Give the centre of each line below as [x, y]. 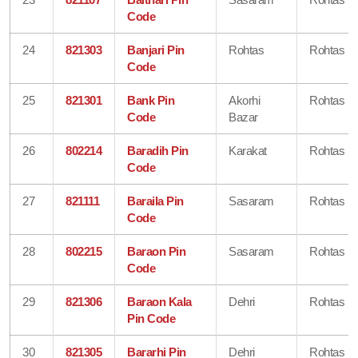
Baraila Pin [155, 201]
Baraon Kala [159, 301]
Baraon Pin [157, 251]
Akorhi [245, 100]
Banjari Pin [156, 50]
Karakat [248, 150]
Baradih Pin [158, 150]
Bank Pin [151, 100]
